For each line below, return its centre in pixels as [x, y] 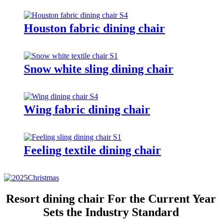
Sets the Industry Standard [111, 212]
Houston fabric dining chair [94, 28]
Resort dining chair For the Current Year [111, 198]
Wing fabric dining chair [87, 110]
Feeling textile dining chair [92, 150]
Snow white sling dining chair [99, 69]
